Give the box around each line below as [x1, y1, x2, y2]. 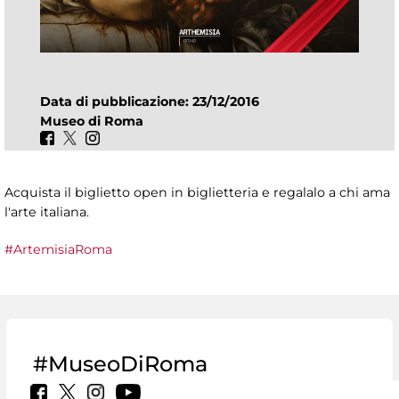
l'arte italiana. [4, 204, 89, 221]
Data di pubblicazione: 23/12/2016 [40, 94, 266, 110]
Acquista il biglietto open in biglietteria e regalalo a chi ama [4, 184, 390, 201]
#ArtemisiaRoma [4, 241, 112, 258]
